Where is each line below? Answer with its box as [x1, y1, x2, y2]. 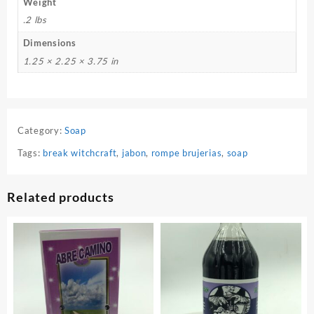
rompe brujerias [151, 147, 222, 159]
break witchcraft [43, 147, 117, 159]
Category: [18, 125, 64, 137]
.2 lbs [22, 14, 47, 26]
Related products [7, 189, 114, 205]
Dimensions [22, 37, 76, 49]
